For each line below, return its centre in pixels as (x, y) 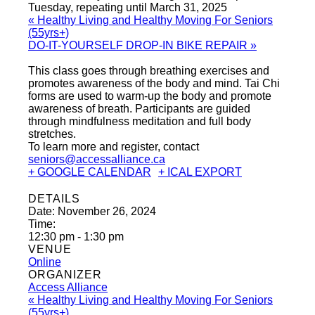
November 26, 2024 (107, 212)
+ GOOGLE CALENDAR (90, 172)
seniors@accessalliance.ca (97, 160)
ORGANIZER (65, 275)
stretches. (52, 134)
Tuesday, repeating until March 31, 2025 (128, 8)
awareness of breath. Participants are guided (139, 109)
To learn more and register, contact (114, 147)
